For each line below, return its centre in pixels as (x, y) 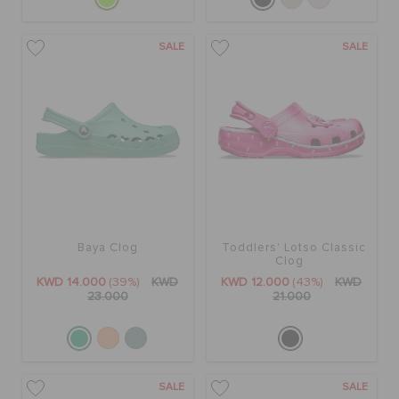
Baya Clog (107, 248)
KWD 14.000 (72, 282)
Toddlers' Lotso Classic (293, 248)
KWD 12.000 (256, 282)
